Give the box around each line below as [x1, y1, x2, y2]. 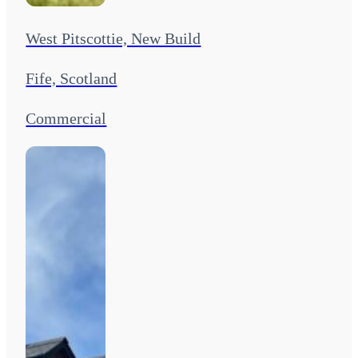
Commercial [26, 109, 107, 127]
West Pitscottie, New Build [26, 29, 201, 47]
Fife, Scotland [26, 69, 117, 87]
